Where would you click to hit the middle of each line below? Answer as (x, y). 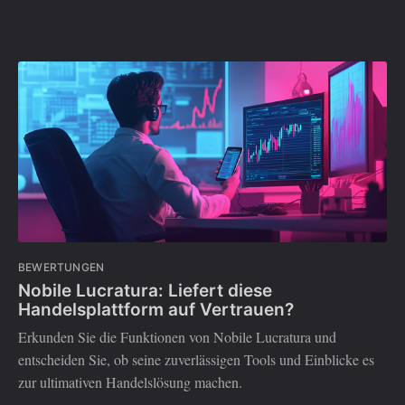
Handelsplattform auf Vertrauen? (156, 309)
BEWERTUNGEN (61, 268)
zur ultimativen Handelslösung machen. (130, 382)
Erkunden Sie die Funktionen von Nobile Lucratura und (177, 337)
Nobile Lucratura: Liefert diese (145, 290)
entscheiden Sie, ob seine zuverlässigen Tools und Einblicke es (196, 360)
